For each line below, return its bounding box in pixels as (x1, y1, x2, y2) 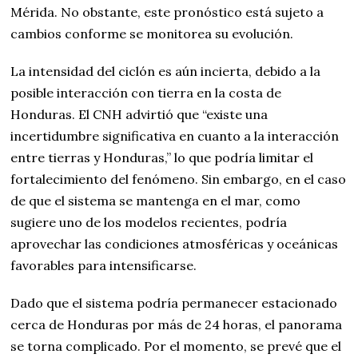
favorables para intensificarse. (10, 257, 197, 273)
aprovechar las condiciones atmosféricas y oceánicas (10, 235, 339, 252)
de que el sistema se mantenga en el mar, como (10, 192, 301, 209)
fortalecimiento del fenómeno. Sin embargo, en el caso (10, 170, 347, 187)
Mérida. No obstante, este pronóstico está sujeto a (10, 3, 324, 20)
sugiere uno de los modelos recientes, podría (10, 213, 288, 230)
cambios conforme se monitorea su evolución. (10, 25, 294, 42)
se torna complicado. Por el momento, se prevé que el (10, 337, 342, 354)
